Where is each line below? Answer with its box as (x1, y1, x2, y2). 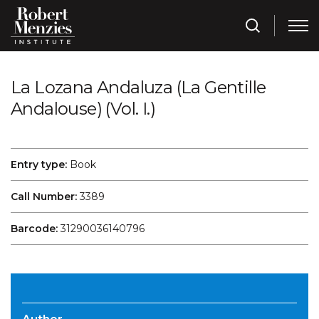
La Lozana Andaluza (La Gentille (11, 77, 266, 98)
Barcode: (11, 221, 58, 235)
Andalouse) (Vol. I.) (11, 98, 155, 120)
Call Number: (11, 189, 77, 203)
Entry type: (11, 157, 67, 171)
